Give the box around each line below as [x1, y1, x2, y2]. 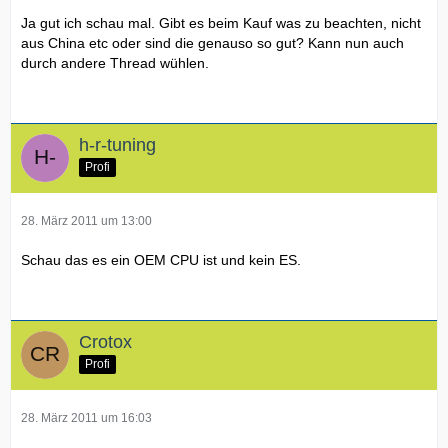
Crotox [79, 331, 132, 352]
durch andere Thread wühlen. [21, 54, 209, 71]
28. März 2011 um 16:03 [21, 410, 152, 425]
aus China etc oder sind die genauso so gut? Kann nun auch [21, 34, 404, 51]
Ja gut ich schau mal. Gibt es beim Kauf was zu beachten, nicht [21, 14, 421, 31]
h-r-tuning [79, 134, 156, 155]
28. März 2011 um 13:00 [21, 213, 152, 228]
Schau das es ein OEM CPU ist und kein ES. [21, 251, 301, 268]
